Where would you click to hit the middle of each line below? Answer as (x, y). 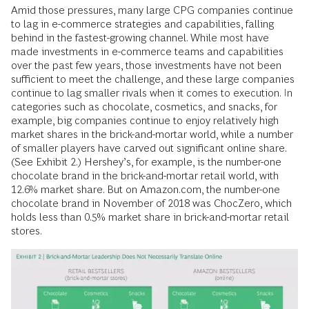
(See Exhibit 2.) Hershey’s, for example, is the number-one (146, 162)
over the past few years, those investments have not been (146, 66)
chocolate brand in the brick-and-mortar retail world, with (145, 176)
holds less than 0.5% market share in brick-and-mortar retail (150, 217)
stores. (27, 231)
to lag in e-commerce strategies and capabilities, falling (142, 24)
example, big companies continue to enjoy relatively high (145, 121)
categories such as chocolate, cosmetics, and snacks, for (144, 107)
